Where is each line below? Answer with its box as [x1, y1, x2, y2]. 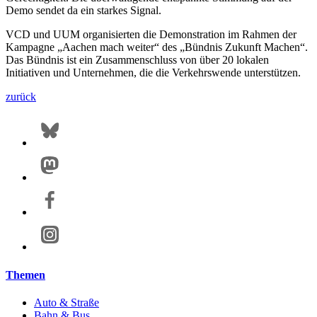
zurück [6, 91, 36, 103]
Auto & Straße [34, 296, 99, 309]
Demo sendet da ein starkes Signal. [6, 4, 161, 17]
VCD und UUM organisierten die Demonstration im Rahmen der [6, 28, 296, 41]
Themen [6, 268, 45, 281]
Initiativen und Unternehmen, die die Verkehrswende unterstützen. [6, 67, 301, 79]
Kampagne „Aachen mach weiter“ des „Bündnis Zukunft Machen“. [6, 41, 308, 54]
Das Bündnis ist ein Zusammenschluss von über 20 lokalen [6, 54, 269, 67]
